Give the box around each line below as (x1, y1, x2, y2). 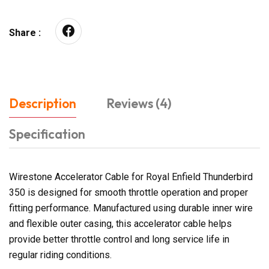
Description (9, 95, 76, 111)
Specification (9, 125, 85, 142)
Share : (9, 26, 41, 38)
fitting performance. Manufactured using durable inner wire (9, 202, 253, 214)
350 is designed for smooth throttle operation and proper (9, 186, 248, 198)
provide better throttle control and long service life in (9, 233, 229, 245)
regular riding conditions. (9, 249, 112, 261)
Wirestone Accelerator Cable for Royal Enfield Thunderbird (9, 171, 253, 183)
